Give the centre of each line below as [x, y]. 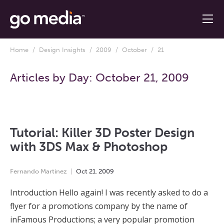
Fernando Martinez [38, 171]
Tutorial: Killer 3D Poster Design [102, 132]
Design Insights [62, 49]
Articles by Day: [53, 77]
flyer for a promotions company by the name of [100, 206]
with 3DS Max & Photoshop [89, 146]
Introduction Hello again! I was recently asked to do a [109, 192]
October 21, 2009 [142, 77]
